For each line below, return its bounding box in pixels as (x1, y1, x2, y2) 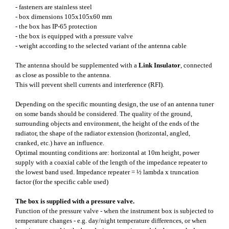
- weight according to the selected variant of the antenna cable (15, 42, 187, 50)
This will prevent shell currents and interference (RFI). (15, 81, 164, 89)
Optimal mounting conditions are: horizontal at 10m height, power (15, 149, 199, 157)
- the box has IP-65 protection (15, 22, 97, 31)
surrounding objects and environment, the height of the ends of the (15, 120, 199, 128)
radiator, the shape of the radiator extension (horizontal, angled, (15, 129, 190, 138)
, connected (180, 61, 212, 70)
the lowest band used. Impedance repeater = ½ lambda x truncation (15, 168, 199, 176)
